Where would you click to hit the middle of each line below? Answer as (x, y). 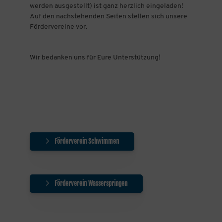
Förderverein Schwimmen (86, 141)
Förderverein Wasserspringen (91, 183)
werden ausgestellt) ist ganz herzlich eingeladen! (106, 6)
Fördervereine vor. (58, 27)
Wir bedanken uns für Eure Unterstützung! (95, 58)
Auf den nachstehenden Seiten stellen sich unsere (108, 17)
